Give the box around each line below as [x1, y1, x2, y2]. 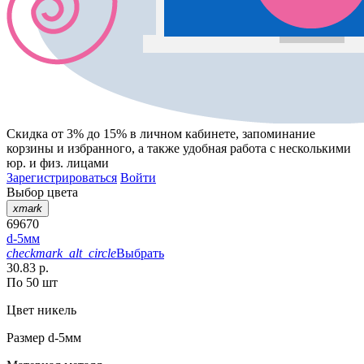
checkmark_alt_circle [6, 246, 116, 261]
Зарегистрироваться [6, 171, 117, 185]
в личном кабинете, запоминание [127, 127, 315, 141]
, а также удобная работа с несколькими [132, 141, 351, 156]
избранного [67, 141, 132, 156]
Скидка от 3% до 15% [6, 127, 127, 141]
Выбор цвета [6, 185, 78, 200]
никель [34, 303, 76, 318]
